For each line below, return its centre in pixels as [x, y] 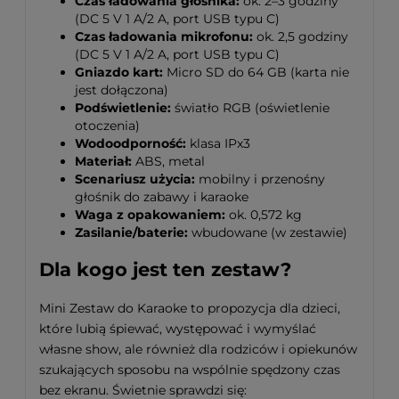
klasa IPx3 [218, 143]
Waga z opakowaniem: [150, 214]
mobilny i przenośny [260, 179]
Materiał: [103, 161]
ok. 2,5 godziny [301, 36]
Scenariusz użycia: [135, 179]
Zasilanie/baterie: [131, 232]
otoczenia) [107, 125]
